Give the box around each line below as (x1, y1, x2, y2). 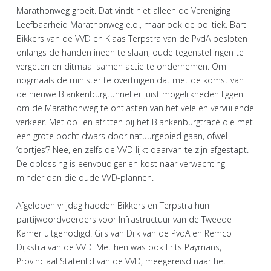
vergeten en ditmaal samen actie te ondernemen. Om (16, 60, 226, 72)
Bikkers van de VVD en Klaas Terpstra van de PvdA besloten (16, 32, 247, 44)
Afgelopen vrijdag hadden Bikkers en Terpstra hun (16, 199, 209, 211)
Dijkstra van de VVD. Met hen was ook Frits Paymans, (16, 241, 221, 253)
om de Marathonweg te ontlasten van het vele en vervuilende (16, 102, 254, 114)
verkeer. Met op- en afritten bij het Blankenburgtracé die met (16, 116, 253, 128)
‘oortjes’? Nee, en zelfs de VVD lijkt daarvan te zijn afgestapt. (16, 143, 249, 155)
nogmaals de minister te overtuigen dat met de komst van (16, 74, 244, 86)
